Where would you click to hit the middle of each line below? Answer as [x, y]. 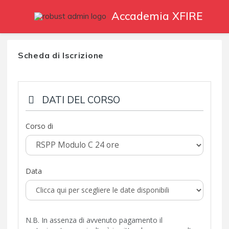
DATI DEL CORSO [80, 99]
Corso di [39, 126]
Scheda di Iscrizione [61, 55]
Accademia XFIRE [157, 16]
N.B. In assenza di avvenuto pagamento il [94, 220]
